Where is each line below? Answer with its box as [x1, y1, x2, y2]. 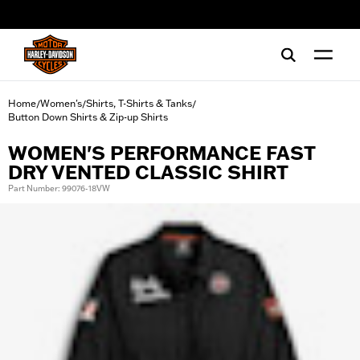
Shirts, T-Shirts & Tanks [86, 97, 192, 109]
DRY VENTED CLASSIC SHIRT [8, 161, 288, 184]
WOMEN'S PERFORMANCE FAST [8, 141, 315, 165]
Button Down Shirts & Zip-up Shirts [8, 111, 168, 123]
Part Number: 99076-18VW [8, 183, 110, 194]
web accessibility [28, 14, 105, 27]
